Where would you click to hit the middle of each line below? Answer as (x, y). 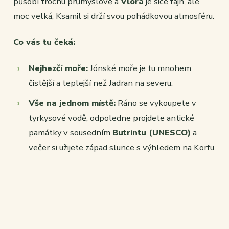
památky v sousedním (71, 133)
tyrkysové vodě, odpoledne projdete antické (111, 118)
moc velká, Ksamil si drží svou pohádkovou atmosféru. (114, 16)
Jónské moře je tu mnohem (140, 68)
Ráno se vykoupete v (156, 103)
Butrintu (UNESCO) (152, 133)
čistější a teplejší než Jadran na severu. (101, 83)
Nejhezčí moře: (58, 68)
